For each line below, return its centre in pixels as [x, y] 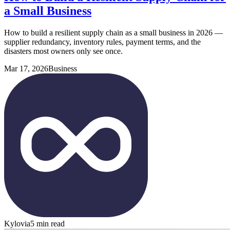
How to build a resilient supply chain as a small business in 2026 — [113, 32]
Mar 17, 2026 [26, 68]
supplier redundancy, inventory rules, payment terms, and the [102, 42]
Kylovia [17, 223]
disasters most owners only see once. [63, 51]
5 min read [47, 223]
